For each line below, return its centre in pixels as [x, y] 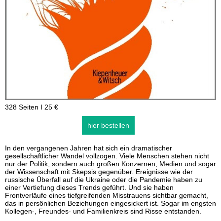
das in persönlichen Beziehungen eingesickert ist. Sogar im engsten [110, 203]
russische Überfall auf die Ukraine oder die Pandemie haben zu [104, 180]
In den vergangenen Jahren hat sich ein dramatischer [89, 148]
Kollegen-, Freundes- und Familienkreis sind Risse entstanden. [103, 211]
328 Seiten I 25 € [32, 107]
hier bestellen [108, 125]
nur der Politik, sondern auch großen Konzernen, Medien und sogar [110, 164]
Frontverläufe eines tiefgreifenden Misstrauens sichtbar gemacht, [107, 195]
